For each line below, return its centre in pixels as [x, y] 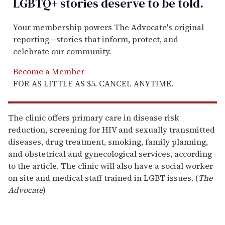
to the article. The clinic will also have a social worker [110, 165]
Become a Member [49, 71]
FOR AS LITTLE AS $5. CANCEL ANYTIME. [93, 83]
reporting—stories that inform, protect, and [96, 39]
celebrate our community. [62, 51]
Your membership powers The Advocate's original [108, 27]
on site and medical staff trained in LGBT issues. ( [103, 178]
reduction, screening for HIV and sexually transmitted [111, 129]
